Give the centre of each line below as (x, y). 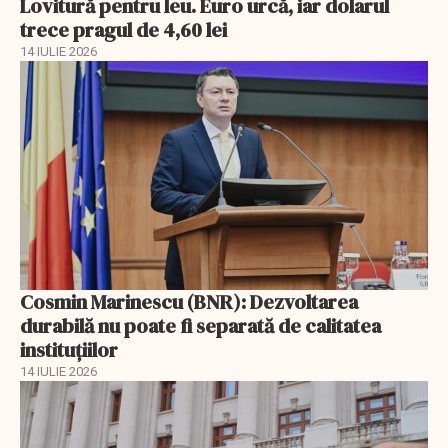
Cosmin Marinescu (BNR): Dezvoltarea (189, 302)
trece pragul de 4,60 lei (123, 29)
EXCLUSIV (64, 394)
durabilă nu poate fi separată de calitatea (200, 326)
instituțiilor (69, 350)
